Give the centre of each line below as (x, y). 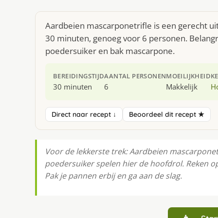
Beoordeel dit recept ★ (167, 114)
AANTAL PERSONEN (135, 76)
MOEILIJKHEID (189, 76)
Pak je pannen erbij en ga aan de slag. (113, 175)
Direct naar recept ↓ (84, 114)
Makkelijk (182, 87)
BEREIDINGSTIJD (79, 76)
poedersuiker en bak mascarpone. (110, 51)
